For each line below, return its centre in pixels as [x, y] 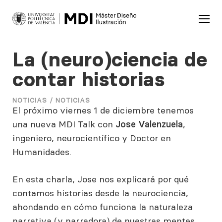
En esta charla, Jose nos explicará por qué [101, 179]
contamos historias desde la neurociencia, [100, 193]
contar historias [88, 79]
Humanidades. [43, 152]
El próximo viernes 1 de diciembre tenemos [103, 110]
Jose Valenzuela [149, 124]
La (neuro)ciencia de [110, 59]
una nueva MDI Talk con [64, 124]
